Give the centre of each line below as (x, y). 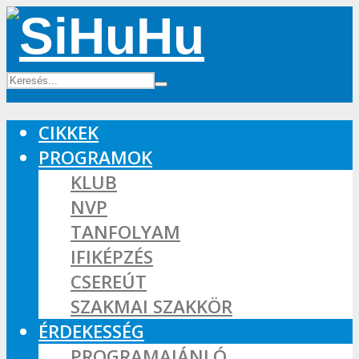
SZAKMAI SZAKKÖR (151, 307)
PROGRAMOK (95, 158)
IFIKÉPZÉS (112, 257)
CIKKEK (69, 133)
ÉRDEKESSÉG (91, 332)
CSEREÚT (109, 282)
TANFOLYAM (125, 232)
